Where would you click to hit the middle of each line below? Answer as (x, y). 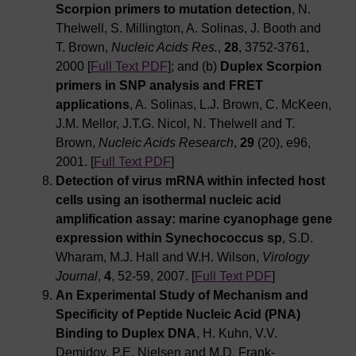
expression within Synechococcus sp (169, 238)
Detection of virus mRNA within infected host (190, 181)
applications (93, 105)
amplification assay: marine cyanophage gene (194, 219)
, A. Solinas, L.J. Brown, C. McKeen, (230, 105)
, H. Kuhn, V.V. (237, 334)
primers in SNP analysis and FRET (159, 86)
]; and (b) (194, 67)
